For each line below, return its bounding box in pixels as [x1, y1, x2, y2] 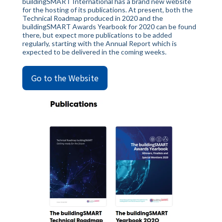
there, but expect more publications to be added [22, 31, 172, 39]
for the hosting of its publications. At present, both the [22, 5, 193, 14]
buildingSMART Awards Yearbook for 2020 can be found [22, 22, 196, 31]
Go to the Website [31, 72, 99, 84]
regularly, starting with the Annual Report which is [22, 39, 177, 48]
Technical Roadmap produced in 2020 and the [22, 14, 163, 22]
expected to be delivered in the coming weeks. [22, 48, 168, 56]
